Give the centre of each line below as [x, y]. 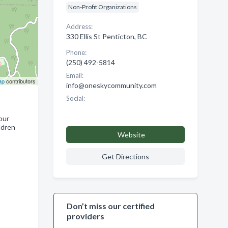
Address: [79, 26]
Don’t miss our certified [110, 206]
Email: [75, 75]
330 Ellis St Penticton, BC [106, 36]
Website [131, 135]
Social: [75, 98]
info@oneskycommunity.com [111, 85]
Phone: [76, 52]
